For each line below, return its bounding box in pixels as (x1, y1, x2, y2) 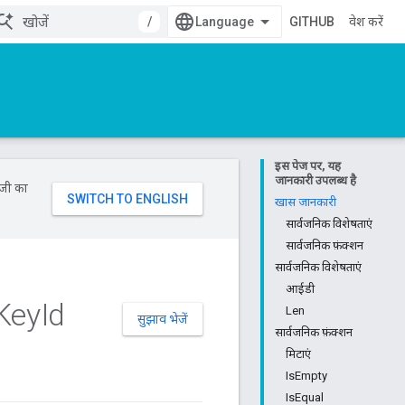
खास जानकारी (275, 195, 336, 209)
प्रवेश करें (349, 14, 383, 29)
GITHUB (289, 14, 334, 29)
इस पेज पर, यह (275, 159, 341, 173)
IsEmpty (286, 369, 327, 382)
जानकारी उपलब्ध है (275, 174, 356, 187)
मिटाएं (286, 347, 311, 361)
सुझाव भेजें (137, 312, 188, 326)
